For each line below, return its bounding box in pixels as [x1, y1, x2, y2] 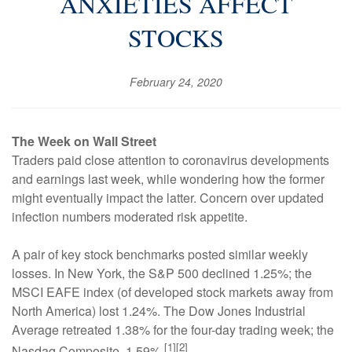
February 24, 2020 [130, 74, 222, 90]
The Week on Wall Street [12, 132, 156, 150]
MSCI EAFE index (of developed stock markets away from [12, 283, 333, 301]
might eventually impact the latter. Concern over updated [12, 189, 324, 207]
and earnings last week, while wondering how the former [12, 170, 324, 188]
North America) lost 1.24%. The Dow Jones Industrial [12, 302, 306, 320]
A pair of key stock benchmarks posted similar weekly [12, 245, 308, 263]
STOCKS [128, 20, 224, 54]
